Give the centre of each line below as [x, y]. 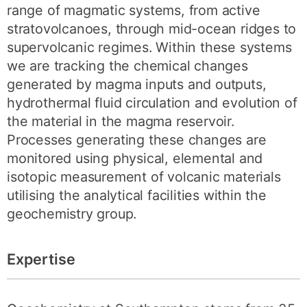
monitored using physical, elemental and [135, 158]
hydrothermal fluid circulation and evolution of [152, 102]
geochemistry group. [72, 213]
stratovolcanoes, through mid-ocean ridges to [152, 28]
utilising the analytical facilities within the [137, 195]
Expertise [41, 259]
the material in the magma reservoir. [121, 121]
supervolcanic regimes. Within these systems [149, 47]
